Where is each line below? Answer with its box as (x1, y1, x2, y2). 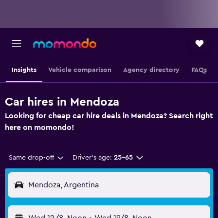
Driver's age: (72, 154, 112, 161)
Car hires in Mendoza (5, 96, 119, 108)
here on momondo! (5, 124, 74, 131)
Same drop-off (9, 154, 54, 161)
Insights (11, 67, 36, 73)
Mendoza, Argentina (28, 181, 99, 189)
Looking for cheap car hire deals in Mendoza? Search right (5, 112, 213, 120)
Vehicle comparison (48, 67, 111, 73)
